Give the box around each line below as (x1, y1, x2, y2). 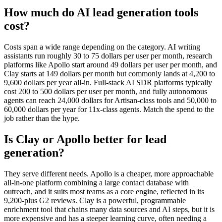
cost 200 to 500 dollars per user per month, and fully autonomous (4, 87, 207, 96)
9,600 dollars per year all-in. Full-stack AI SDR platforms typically (4, 78, 212, 87)
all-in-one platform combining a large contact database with (4, 178, 189, 187)
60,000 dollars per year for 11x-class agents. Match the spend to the (4, 105, 214, 114)
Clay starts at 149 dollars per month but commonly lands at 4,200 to (4, 69, 215, 78)
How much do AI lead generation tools (4, 6, 198, 19)
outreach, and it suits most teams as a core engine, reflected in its (4, 187, 204, 196)
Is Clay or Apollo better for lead (4, 133, 166, 146)
